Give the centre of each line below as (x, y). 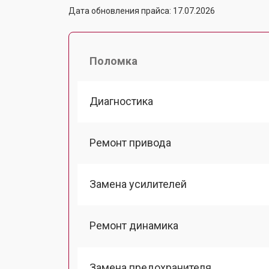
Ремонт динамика (134, 226)
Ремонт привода (130, 142)
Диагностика (121, 101)
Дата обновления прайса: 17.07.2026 (142, 11)
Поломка (113, 61)
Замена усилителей (138, 184)
